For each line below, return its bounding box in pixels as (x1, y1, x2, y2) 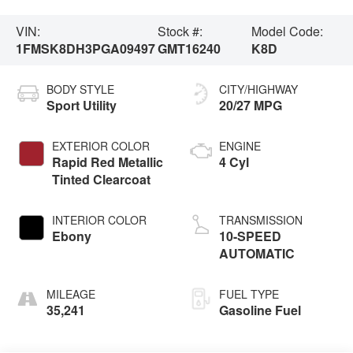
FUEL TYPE (219, 285, 279, 302)
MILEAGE (46, 285, 96, 302)
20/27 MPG (219, 95, 282, 114)
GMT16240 (157, 39, 221, 58)
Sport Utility (46, 95, 117, 114)
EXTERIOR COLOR (52, 137, 150, 154)
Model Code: (251, 21, 324, 40)
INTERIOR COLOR (52, 211, 147, 228)
